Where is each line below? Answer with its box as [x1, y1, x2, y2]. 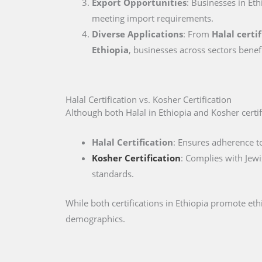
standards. [92, 168, 134, 180]
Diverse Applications [92, 27, 183, 40]
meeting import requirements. [92, 12, 213, 24]
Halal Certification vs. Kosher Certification [65, 94, 232, 105]
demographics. [65, 212, 125, 225]
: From [183, 27, 212, 40]
